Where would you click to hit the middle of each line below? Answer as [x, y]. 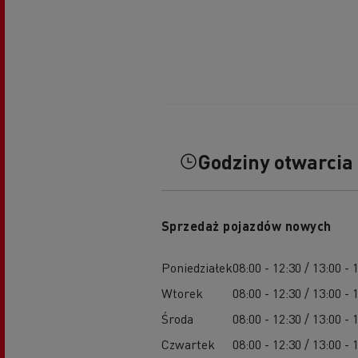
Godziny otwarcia [275, 161]
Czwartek [188, 344]
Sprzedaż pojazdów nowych [246, 225]
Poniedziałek [197, 267]
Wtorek [182, 292]
